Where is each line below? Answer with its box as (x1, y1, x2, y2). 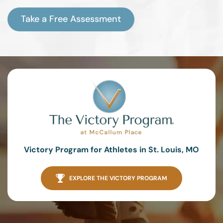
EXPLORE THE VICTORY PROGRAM (69, 174, 167, 183)
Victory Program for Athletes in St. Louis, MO (24, 144, 199, 155)
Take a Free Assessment (21, 13, 121, 25)
